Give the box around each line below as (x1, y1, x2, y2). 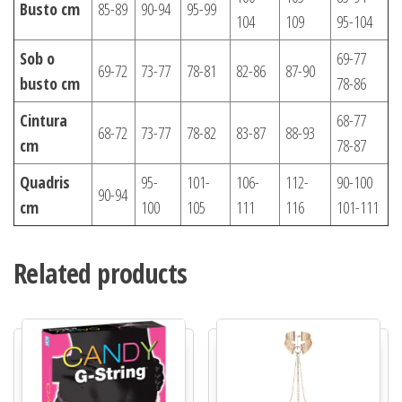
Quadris (20, 170, 70, 193)
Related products (13, 254, 188, 292)
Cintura (20, 109, 67, 131)
